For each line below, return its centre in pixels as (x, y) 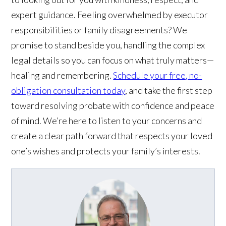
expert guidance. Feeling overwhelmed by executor (110, 14)
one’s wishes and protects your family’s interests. (106, 151)
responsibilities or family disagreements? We (99, 30)
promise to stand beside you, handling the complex (108, 45)
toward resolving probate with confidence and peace (113, 105)
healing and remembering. (62, 75)
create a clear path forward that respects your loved (112, 135)
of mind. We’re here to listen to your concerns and (107, 120)
